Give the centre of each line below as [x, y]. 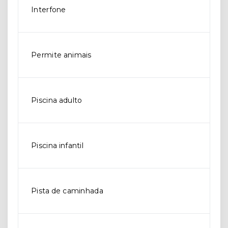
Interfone [49, 10]
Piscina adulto [57, 101]
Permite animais [61, 55]
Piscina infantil [58, 146]
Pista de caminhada [67, 191]
